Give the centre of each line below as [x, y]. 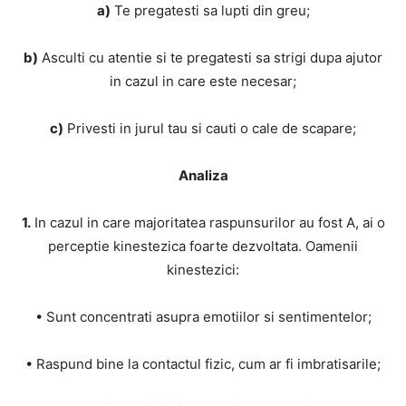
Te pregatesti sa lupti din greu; [210, 11]
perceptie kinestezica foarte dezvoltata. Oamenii [203, 246]
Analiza [203, 176]
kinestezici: [203, 270]
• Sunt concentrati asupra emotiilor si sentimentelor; [203, 317]
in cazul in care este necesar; [203, 82]
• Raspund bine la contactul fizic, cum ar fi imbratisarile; [203, 364]
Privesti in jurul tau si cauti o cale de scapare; [210, 129]
